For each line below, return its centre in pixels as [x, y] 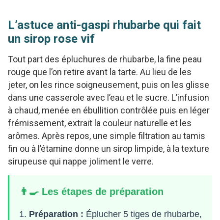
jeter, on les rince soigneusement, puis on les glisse [109, 84]
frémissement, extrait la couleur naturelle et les [100, 123]
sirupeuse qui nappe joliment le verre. [81, 161]
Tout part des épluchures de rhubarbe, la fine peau [105, 59]
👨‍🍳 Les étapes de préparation [91, 191]
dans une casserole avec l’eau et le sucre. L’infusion [109, 97]
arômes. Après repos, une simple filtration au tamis [107, 136]
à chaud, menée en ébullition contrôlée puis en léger [109, 110]
